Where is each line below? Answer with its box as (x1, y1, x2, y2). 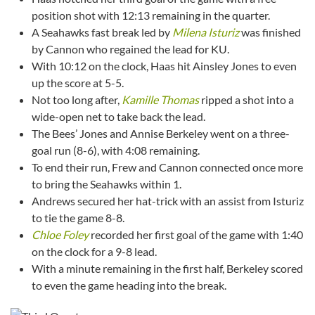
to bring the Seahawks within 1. (32, 177, 181, 191)
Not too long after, (32, 93, 122, 107)
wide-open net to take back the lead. (32, 110, 205, 124)
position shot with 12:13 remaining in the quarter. (32, 8, 270, 22)
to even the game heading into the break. (32, 278, 226, 292)
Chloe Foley (32, 228, 89, 242)
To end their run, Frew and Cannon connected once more (32, 160, 303, 174)
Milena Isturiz (172, 25, 239, 39)
